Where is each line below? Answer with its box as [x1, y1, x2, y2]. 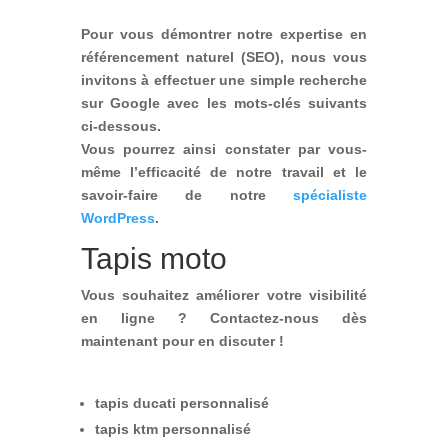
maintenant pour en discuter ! [80, 332, 284, 349]
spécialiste [293, 186, 368, 203]
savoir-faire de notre [80, 186, 294, 203]
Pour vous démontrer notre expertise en [80, 25, 368, 42]
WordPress [80, 209, 155, 226]
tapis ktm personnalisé [94, 420, 251, 437]
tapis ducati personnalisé [94, 394, 269, 411]
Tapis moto [80, 241, 227, 275]
